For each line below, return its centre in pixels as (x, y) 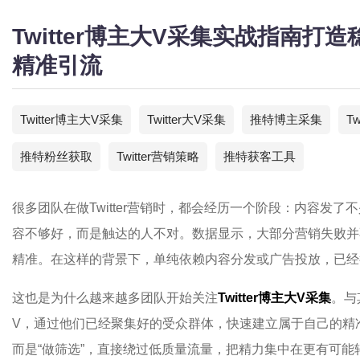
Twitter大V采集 (186, 119)
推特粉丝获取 (56, 156)
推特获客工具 (260, 156)
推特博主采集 (286, 119)
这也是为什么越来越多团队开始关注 (115, 298)
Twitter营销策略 (158, 156)
